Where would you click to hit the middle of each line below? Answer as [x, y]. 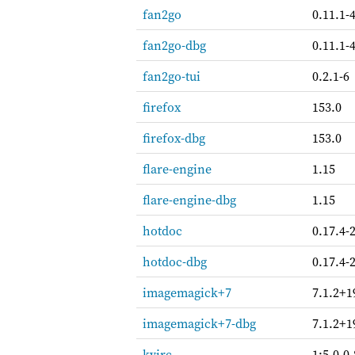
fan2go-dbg [174, 45]
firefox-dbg [174, 138]
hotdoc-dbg [175, 261]
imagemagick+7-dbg [199, 323]
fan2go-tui [172, 76]
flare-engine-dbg [189, 200]
